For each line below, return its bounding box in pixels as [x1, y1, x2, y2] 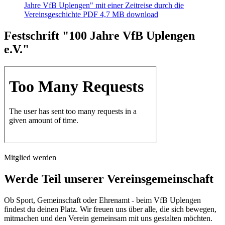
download [127, 10, 158, 19]
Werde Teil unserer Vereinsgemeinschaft [4, 172, 213, 186]
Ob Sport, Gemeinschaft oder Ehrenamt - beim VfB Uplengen [4, 196, 201, 205]
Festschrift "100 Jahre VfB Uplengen [4, 29, 195, 42]
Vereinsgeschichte [24, 10, 81, 19]
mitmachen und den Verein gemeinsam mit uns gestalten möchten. [4, 214, 212, 223]
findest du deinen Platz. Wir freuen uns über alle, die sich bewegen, [4, 205, 216, 214]
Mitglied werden [4, 153, 56, 162]
